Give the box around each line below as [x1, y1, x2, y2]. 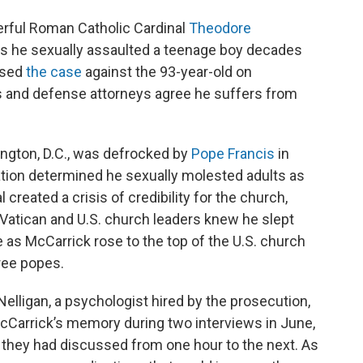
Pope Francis [191, 145, 275, 163]
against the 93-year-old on [82, 63, 252, 81]
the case [26, 63, 82, 81]
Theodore [189, 19, 251, 37]
